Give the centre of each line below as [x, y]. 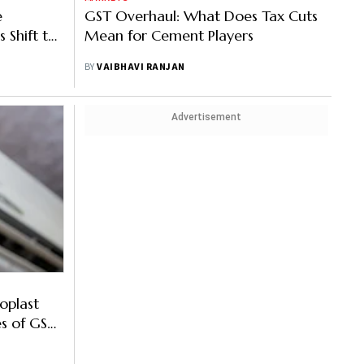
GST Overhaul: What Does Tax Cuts [201, 16]
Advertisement [206, 117]
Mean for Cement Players [169, 35]
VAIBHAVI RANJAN [141, 67]
